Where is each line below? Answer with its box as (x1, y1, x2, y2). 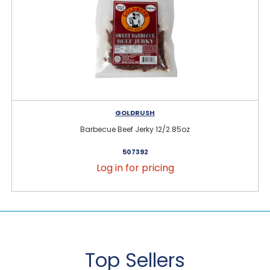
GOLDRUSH (115, 107, 155, 118)
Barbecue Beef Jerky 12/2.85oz (80, 124, 190, 134)
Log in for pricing (96, 160, 174, 175)
